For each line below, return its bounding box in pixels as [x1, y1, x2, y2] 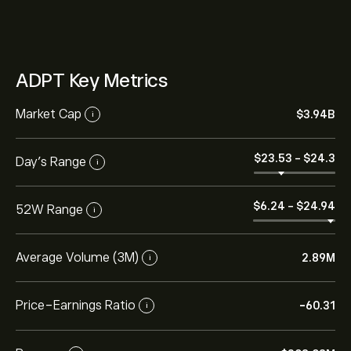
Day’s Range [16, 154, 86, 169]
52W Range [16, 202, 83, 217]
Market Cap [16, 107, 81, 121]
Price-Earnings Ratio [16, 298, 136, 313]
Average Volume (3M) [16, 250, 139, 265]
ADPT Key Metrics [16, 70, 167, 91]
